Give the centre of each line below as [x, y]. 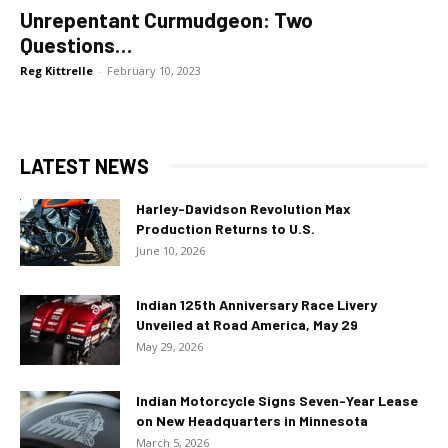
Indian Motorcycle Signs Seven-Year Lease [277, 400]
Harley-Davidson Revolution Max [243, 208]
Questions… [76, 44]
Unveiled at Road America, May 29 [247, 324]
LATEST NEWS [84, 165]
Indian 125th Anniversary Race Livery [256, 304]
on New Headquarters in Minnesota [252, 420]
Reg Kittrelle [56, 70]
